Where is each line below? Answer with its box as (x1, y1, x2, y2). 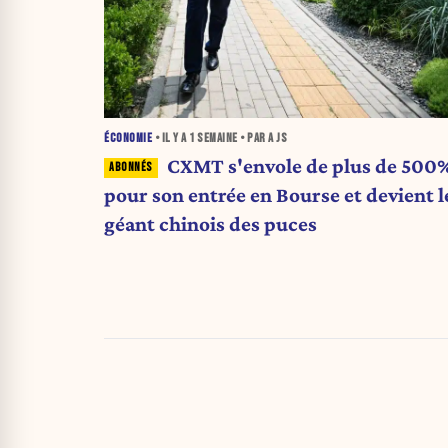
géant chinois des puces (104, 211, 317, 236)
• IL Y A (152, 131, 189, 147)
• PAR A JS (237, 131, 287, 147)
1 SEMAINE (189, 131, 238, 147)
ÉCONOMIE (104, 131, 152, 147)
